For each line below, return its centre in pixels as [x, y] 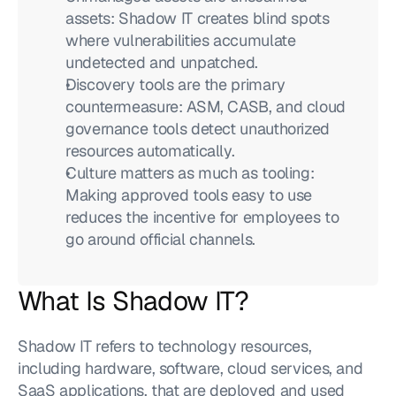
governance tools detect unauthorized [198, 129]
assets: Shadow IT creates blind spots [198, 18]
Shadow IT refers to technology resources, [165, 346]
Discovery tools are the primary [175, 84]
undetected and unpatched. [162, 62]
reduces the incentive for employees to [202, 217]
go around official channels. [160, 239]
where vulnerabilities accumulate [181, 40]
